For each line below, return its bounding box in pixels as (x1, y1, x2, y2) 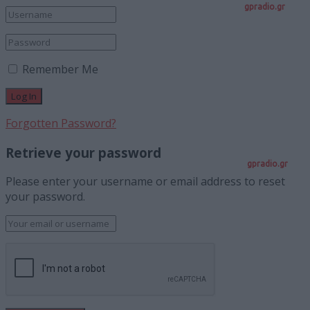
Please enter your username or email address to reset (6, 174, 285, 190)
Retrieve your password (6, 143, 161, 161)
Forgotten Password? (6, 116, 116, 131)
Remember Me (22, 62, 98, 77)
